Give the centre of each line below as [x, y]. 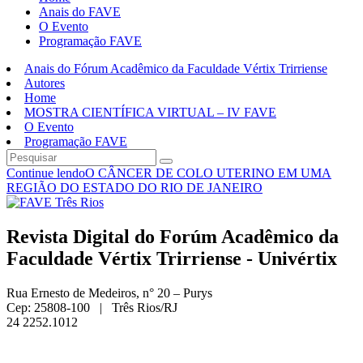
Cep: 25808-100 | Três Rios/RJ [92, 307]
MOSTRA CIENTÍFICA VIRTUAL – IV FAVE [150, 112]
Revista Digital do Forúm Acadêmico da [173, 236]
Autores [45, 83]
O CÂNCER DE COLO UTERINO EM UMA [208, 173]
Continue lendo [46, 173]
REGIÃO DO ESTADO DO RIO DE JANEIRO [135, 187]
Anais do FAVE [80, 11]
